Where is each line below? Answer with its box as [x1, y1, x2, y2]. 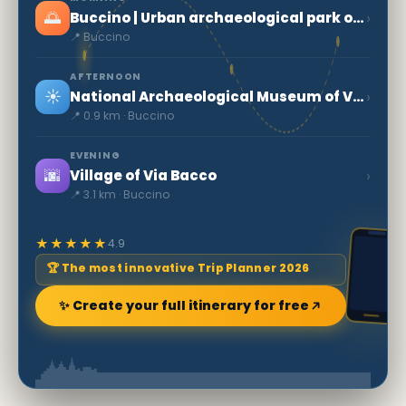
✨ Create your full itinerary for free [59, 295, 309, 314]
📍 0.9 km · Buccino [70, 107, 174, 123]
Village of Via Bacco [70, 165, 217, 185]
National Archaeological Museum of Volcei [353, 86, 364, 106]
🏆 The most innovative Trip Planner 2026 [47, 259, 310, 275]
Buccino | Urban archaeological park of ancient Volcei [353, 7, 364, 27]
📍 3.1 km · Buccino [70, 186, 169, 202]
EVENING [70, 148, 121, 162]
